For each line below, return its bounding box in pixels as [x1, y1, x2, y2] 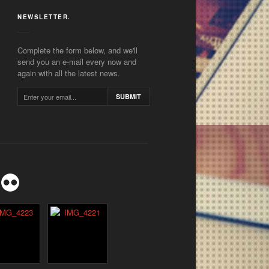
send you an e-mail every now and [17, 55, 137, 67]
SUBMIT [116, 91, 142, 101]
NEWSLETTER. [17, 12, 71, 21]
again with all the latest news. [17, 67, 121, 79]
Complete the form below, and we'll [17, 44, 138, 56]
